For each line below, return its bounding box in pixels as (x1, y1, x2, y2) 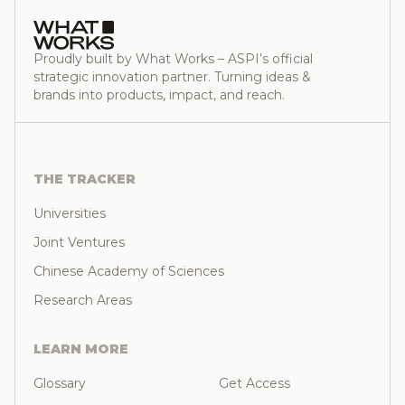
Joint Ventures (33, 233, 125, 250)
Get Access (219, 374, 290, 391)
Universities (33, 204, 106, 221)
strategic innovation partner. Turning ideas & (33, 68, 311, 85)
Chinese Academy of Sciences (33, 262, 224, 279)
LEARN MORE (33, 340, 128, 357)
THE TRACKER (33, 170, 136, 187)
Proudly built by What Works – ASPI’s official (33, 50, 313, 67)
